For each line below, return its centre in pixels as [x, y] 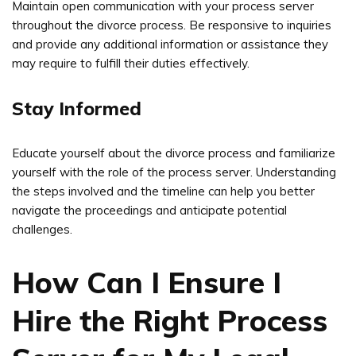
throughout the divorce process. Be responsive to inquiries [172, 25]
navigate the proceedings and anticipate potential [149, 210]
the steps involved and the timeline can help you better [163, 191]
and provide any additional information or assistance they [170, 44]
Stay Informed [77, 108]
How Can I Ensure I [147, 282]
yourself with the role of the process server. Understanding [174, 172]
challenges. [42, 229]
